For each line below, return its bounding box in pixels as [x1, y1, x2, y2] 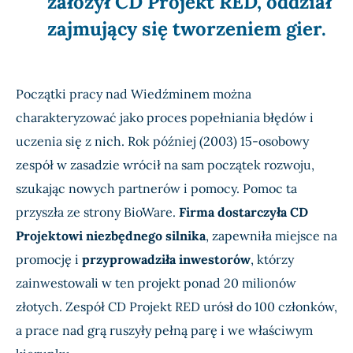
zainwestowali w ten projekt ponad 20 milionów [16, 275, 296, 292]
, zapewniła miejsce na [206, 228, 337, 244]
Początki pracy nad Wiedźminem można [16, 86, 251, 102]
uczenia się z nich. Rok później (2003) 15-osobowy [16, 133, 309, 150]
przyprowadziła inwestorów [82, 251, 251, 268]
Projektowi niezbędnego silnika [16, 228, 206, 244]
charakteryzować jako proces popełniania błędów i [16, 110, 314, 126]
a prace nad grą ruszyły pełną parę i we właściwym [16, 322, 313, 339]
